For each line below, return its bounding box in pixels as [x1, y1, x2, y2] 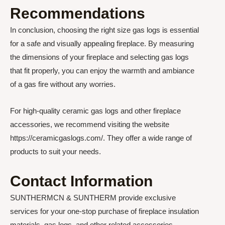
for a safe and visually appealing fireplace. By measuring [10, 39, 194, 48]
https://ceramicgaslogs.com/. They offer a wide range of [10, 133, 192, 142]
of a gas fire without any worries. [10, 79, 116, 88]
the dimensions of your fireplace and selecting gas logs [10, 52, 189, 61]
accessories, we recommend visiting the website [10, 120, 169, 129]
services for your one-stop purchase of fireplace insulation [10, 207, 199, 215]
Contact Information [10, 173, 153, 189]
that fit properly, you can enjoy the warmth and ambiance [10, 66, 194, 75]
